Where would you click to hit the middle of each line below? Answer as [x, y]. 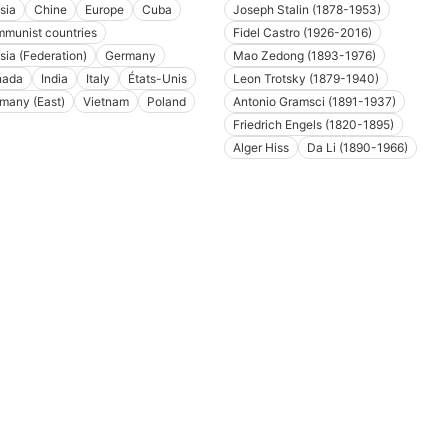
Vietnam [105, 102]
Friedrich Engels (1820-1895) [313, 125]
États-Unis [157, 79]
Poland [166, 102]
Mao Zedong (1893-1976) [304, 56]
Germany [130, 56]
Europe [104, 10]
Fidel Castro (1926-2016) [302, 33]
